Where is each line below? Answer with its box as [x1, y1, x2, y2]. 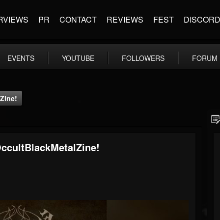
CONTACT [59, 14, 97, 25]
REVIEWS [107, 14, 143, 25]
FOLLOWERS [122, 53, 165, 63]
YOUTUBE [62, 53, 94, 63]
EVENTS [7, 53, 34, 63]
